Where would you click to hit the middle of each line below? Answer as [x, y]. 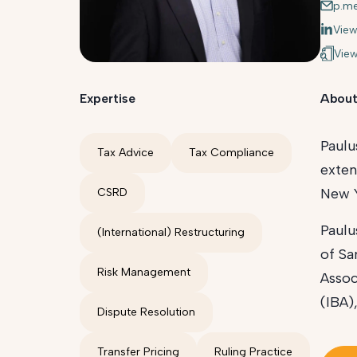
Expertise [108, 98]
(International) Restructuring [171, 232]
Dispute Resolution [146, 312]
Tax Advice [126, 153]
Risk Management [144, 272]
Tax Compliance [231, 153]
